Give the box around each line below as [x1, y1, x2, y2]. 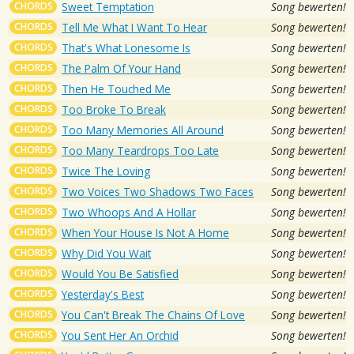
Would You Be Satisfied [62, 265, 179, 281]
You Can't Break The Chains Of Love [62, 307, 245, 322]
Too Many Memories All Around [62, 122, 224, 137]
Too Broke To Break [62, 101, 166, 117]
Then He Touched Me [62, 81, 171, 96]
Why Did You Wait [62, 245, 151, 261]
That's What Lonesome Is [62, 40, 190, 55]
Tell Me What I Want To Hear [62, 19, 207, 35]
